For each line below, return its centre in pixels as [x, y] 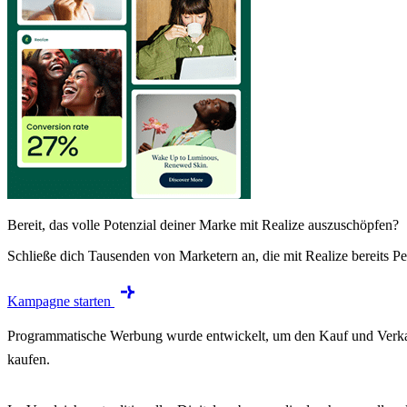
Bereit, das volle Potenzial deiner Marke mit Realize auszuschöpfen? [203, 225]
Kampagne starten [59, 302]
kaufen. [29, 360]
